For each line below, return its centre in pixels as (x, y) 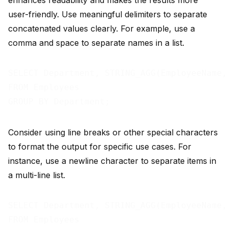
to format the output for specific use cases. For (100, 147)
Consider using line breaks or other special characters (113, 133)
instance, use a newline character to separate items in (112, 161)
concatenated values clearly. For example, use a (102, 29)
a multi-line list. (37, 175)
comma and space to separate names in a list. (96, 43)
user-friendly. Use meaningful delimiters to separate (108, 15)
